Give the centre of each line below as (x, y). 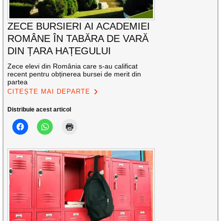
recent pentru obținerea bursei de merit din (74, 74)
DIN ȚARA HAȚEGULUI (59, 51)
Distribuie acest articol (39, 110)
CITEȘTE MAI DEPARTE (49, 92)
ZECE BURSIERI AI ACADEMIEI (79, 26)
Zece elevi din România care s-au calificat (73, 66)
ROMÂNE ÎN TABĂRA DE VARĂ (78, 39)
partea (18, 82)
